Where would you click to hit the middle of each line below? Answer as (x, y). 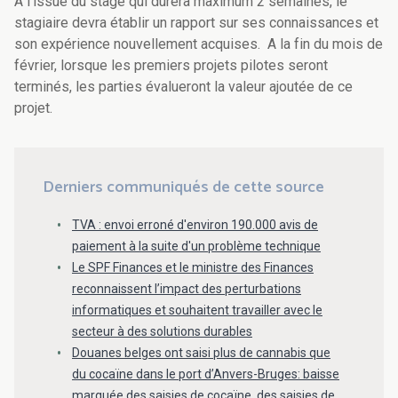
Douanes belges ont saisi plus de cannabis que (201, 353)
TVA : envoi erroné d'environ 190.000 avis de (195, 225)
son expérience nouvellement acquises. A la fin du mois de (199, 44)
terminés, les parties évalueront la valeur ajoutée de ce (183, 87)
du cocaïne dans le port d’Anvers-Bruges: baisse (206, 374)
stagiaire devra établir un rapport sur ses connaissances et (196, 23)
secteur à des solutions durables (162, 332)
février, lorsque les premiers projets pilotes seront (171, 66)
